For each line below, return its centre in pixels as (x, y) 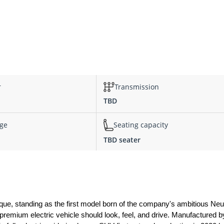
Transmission (137, 87)
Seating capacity (141, 125)
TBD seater (122, 139)
